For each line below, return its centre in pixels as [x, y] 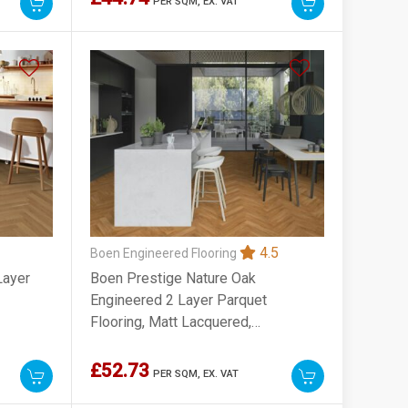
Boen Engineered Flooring [165, 253]
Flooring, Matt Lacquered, [171, 321]
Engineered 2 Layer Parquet [179, 300]
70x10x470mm [138, 343]
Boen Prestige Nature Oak [173, 278]
